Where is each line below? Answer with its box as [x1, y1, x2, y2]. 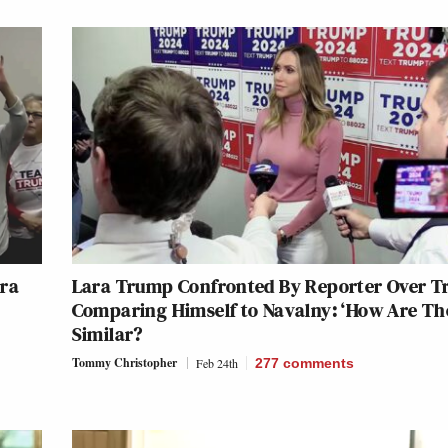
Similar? [71, 320, 143, 349]
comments [282, 355, 354, 372]
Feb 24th [195, 355, 238, 372]
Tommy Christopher [71, 354, 177, 372]
